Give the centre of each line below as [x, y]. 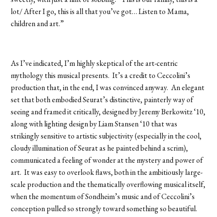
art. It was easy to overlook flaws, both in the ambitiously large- [107, 172]
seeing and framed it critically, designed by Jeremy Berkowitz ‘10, [108, 111]
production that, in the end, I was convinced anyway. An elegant [108, 87]
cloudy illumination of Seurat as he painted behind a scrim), [100, 148]
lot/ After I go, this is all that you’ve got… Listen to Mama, [100, 11]
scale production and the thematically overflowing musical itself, [108, 184]
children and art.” [38, 23]
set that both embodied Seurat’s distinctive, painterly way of [102, 99]
